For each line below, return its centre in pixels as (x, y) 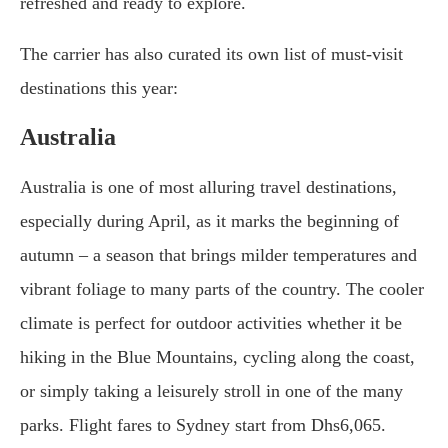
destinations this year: (99, 88)
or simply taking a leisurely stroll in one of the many (211, 391)
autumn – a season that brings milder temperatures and (218, 255)
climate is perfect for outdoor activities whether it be (211, 323)
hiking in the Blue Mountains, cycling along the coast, (217, 357)
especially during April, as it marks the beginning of (209, 221)
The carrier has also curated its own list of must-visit (211, 54)
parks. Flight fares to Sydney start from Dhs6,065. (203, 425)
